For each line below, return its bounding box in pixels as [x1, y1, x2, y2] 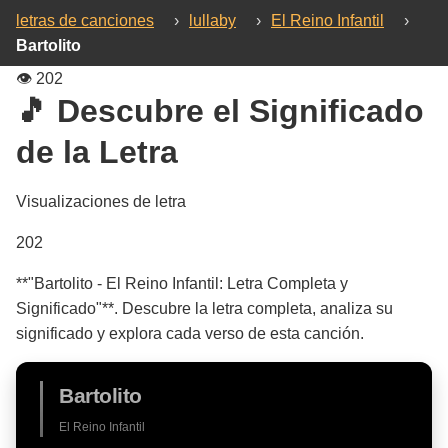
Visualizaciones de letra [16, 193, 186, 210]
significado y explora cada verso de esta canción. [16, 325, 364, 342]
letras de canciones [16, 12, 154, 29]
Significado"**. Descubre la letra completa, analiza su [16, 300, 393, 317]
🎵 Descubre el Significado [16, 93, 424, 129]
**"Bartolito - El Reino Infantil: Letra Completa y [16, 275, 348, 292]
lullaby [189, 12, 236, 29]
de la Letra [16, 134, 178, 170]
